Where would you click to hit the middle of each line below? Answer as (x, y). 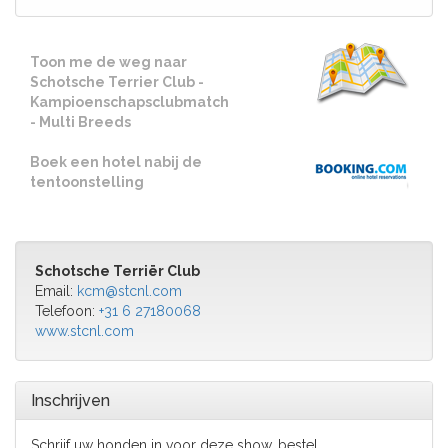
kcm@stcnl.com (129, 291)
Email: (56, 291)
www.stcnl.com (84, 331)
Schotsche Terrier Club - (117, 82)
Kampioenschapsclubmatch (129, 102)
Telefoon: (67, 311)
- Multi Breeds (80, 122)
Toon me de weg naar (108, 62)
